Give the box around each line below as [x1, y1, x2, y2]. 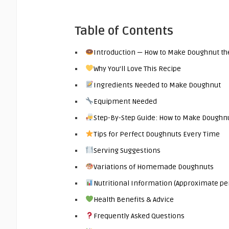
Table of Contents [75, 23, 173, 38]
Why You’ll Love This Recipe [93, 64, 181, 73]
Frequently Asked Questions [93, 211, 185, 220]
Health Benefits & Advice [93, 195, 174, 204]
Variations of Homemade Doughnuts [93, 162, 214, 171]
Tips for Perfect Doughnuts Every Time [93, 129, 220, 139]
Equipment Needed [93, 97, 157, 106]
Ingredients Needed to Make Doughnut [93, 80, 221, 89]
